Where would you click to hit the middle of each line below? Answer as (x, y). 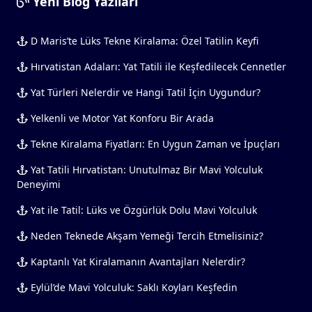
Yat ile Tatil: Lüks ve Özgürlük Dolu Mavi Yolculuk (142, 210)
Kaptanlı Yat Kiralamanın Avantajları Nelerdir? (136, 261)
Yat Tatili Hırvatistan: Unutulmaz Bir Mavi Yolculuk (145, 169)
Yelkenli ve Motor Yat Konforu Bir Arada (120, 118)
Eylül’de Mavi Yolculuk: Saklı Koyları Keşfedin (132, 287)
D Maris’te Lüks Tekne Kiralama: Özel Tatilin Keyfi (143, 40)
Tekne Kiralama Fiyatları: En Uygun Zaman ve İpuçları (154, 143)
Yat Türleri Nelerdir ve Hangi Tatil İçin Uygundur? (144, 92)
